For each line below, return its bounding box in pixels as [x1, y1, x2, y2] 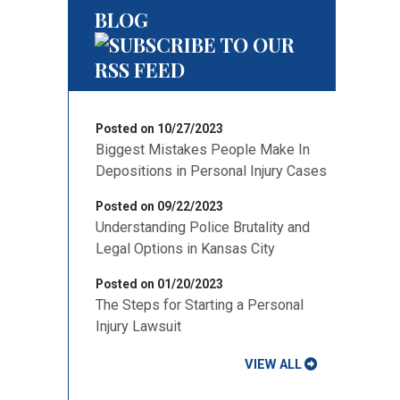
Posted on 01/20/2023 [96, 277, 223, 291]
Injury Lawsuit [96, 318, 181, 335]
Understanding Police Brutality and [96, 219, 310, 236]
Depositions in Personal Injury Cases [96, 162, 327, 179]
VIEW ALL [245, 356, 302, 372]
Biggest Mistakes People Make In [96, 141, 310, 158]
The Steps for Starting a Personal [96, 296, 304, 313]
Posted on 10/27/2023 [96, 121, 223, 136]
